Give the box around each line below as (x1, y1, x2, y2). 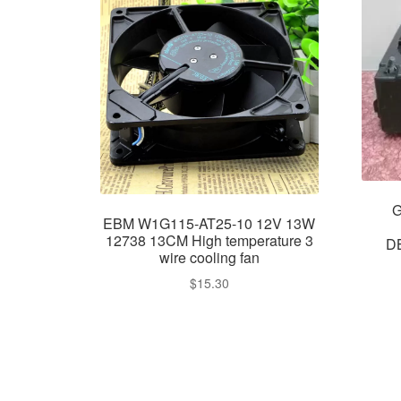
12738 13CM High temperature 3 (105, 229, 313, 251)
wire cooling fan (158, 246, 260, 268)
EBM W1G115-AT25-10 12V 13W (103, 212, 316, 234)
